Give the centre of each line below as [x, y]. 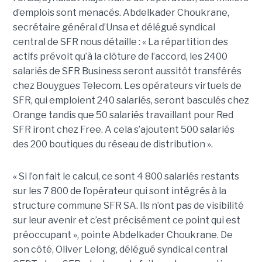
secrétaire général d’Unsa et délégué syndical [114, 27]
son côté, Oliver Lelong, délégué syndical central [120, 249]
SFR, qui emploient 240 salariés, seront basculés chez [131, 100]
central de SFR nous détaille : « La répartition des [120, 42]
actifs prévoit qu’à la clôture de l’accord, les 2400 [120, 56]
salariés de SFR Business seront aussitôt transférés [127, 71]
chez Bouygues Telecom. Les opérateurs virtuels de [127, 85]
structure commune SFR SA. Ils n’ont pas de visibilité [128, 205]
